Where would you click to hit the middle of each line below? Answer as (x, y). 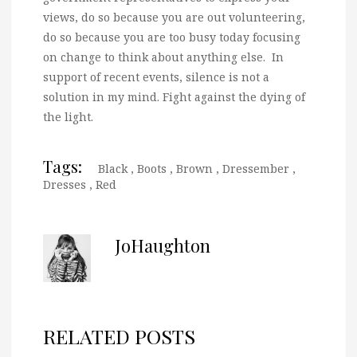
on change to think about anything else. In (163, 57)
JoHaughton (163, 246)
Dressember (256, 169)
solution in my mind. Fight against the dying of (174, 97)
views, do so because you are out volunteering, (174, 18)
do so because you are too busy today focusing (172, 37)
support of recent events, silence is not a (156, 77)
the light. (68, 117)
